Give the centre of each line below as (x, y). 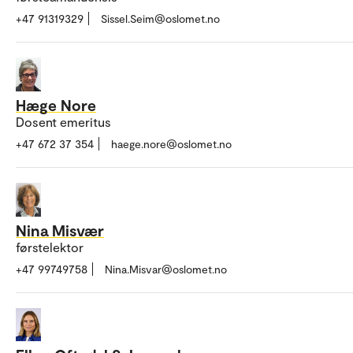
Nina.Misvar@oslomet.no (166, 269)
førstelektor (50, 247)
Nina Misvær (60, 230)
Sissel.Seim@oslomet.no (160, 19)
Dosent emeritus (63, 122)
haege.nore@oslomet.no (171, 144)
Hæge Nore (56, 105)
